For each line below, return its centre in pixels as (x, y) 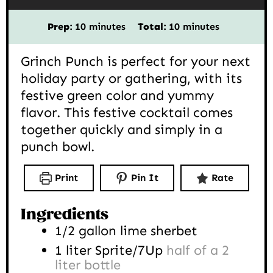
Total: (153, 27)
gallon (97, 231)
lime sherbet (159, 231)
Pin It (145, 178)
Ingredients (65, 215)
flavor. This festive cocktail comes (127, 113)
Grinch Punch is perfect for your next (136, 62)
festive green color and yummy (117, 96)
